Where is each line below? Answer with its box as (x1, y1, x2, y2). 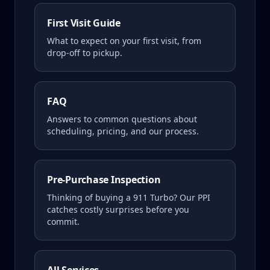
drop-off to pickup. (47, 47, 122, 58)
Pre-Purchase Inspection (47, 173, 161, 186)
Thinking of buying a (47, 192, 133, 203)
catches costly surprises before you (47, 204, 189, 215)
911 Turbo (133, 192, 174, 203)
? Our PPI (174, 192, 210, 203)
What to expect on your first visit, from (47, 35, 201, 46)
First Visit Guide (47, 16, 121, 30)
